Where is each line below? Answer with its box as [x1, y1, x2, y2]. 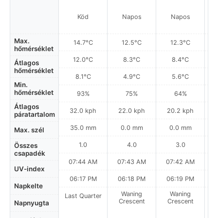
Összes [14, 142, 37, 149]
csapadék [14, 149, 45, 157]
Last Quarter [64, 192, 102, 200]
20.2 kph [167, 107, 194, 114]
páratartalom [14, 110, 55, 118]
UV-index [14, 165, 45, 173]
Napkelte [14, 182, 43, 190]
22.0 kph [118, 107, 145, 114]
